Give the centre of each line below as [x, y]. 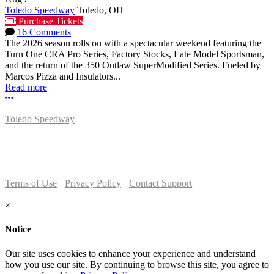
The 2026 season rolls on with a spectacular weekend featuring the [133, 43]
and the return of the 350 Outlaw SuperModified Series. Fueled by [133, 65]
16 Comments [44, 32]
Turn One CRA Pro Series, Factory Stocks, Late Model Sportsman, [135, 54]
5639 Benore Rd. [38, 130]
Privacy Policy [93, 183]
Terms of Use [31, 183]
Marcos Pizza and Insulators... [63, 76]
